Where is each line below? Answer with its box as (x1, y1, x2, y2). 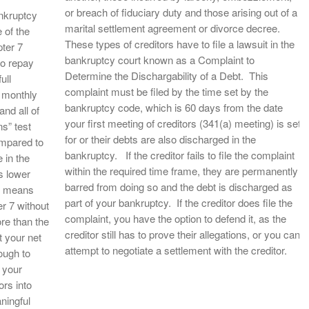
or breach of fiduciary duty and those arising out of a (65, 5, 297, 19)
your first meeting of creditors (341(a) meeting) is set (65, 116, 301, 130)
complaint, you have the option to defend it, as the (65, 211, 286, 226)
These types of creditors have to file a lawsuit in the (65, 37, 295, 51)
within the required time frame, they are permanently (65, 163, 298, 178)
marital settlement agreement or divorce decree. (65, 21, 283, 35)
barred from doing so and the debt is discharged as (65, 179, 292, 194)
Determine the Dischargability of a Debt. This (65, 68, 268, 83)
